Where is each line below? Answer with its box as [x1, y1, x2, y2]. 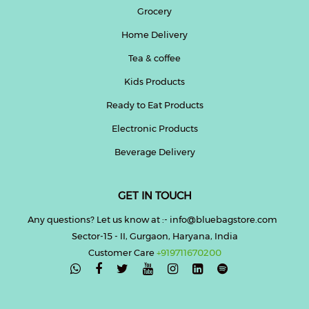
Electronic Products [111, 122, 198, 134]
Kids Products [124, 75, 185, 87]
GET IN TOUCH [117, 188, 192, 202]
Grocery [137, 5, 172, 17]
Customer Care [88, 246, 157, 258]
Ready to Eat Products [106, 99, 203, 110]
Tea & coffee [128, 52, 181, 63]
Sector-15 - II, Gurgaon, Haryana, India [71, 230, 238, 241]
